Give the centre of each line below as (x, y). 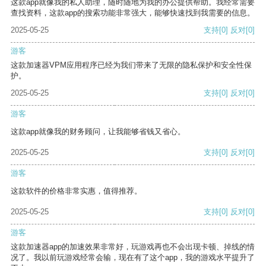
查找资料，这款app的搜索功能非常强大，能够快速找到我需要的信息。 (133, 13)
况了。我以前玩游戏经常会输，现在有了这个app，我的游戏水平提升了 (133, 258)
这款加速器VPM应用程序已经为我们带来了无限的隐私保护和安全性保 (131, 65)
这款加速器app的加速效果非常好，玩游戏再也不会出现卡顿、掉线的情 (133, 247)
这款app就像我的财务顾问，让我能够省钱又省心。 (98, 132)
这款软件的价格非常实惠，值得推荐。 (76, 191)
